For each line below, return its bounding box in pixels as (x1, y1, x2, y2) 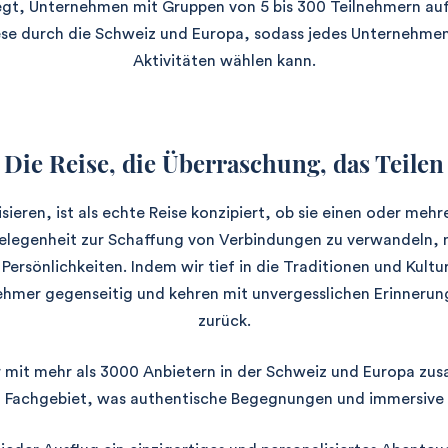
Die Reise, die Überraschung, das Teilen (4, 147, 444, 179)
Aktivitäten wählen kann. (132, 53, 316, 69)
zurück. (197, 313, 251, 329)
